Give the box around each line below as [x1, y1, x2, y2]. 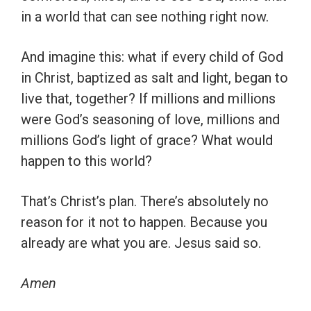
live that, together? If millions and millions [21, 90, 276, 108]
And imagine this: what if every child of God [21, 49, 283, 66]
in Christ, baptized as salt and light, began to [21, 69, 288, 87]
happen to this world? [21, 153, 152, 170]
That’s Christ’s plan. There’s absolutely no [21, 193, 269, 210]
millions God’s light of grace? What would [21, 132, 273, 149]
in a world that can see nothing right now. [21, 8, 269, 26]
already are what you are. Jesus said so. [21, 235, 261, 252]
